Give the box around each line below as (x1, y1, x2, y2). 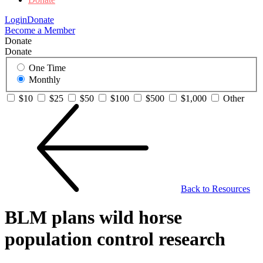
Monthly (29, 75, 60, 85)
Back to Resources (181, 184, 250, 194)
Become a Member (5, 25, 75, 36)
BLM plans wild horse (5, 207, 182, 228)
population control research (5, 228, 225, 250)
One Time (29, 63, 66, 73)
